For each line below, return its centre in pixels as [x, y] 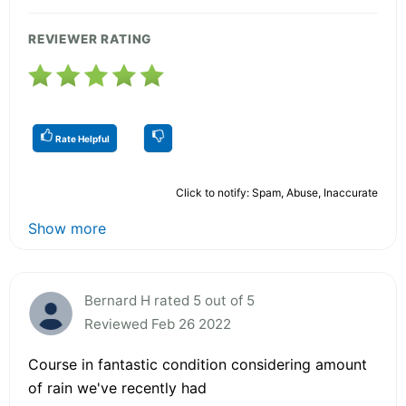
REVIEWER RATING [90, 39]
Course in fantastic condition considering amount [198, 364]
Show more [67, 228]
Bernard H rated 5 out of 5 [169, 300]
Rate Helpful [82, 138]
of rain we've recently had [117, 387]
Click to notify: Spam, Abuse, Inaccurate [277, 192]
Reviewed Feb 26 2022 [158, 324]
